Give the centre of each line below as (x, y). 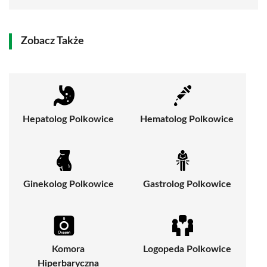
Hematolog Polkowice (187, 119)
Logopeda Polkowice (187, 249)
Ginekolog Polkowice (68, 184)
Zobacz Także (52, 41)
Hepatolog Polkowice (68, 119)
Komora (68, 249)
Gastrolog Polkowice (187, 184)
